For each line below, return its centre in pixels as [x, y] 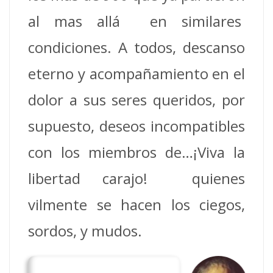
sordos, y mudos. [85, 231]
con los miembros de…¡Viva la [136, 152]
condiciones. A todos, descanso [136, 47]
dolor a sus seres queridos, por [136, 100]
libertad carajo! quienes [136, 178]
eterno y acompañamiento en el [136, 73]
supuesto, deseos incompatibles [136, 126]
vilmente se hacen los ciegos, [136, 204]
